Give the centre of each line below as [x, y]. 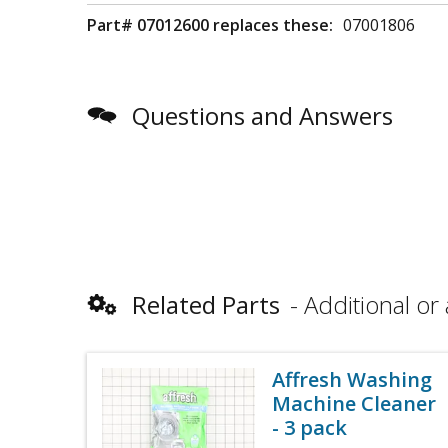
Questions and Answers [262, 115]
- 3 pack [309, 427]
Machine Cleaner [354, 403]
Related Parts [206, 304]
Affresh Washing [352, 379]
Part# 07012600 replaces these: [210, 25]
